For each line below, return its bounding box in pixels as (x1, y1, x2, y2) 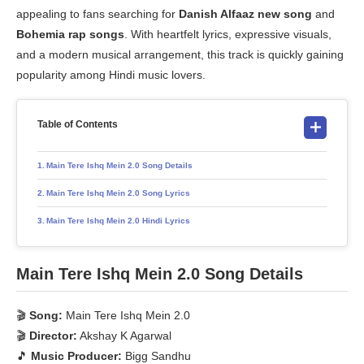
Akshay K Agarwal (77, 329, 171, 343)
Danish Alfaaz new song (179, 7, 312, 21)
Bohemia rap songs (16, 28, 124, 41)
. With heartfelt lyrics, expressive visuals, (124, 28, 331, 41)
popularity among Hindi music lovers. (16, 68, 206, 82)
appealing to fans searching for (16, 7, 179, 21)
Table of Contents (37, 119, 118, 131)
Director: (29, 329, 77, 343)
